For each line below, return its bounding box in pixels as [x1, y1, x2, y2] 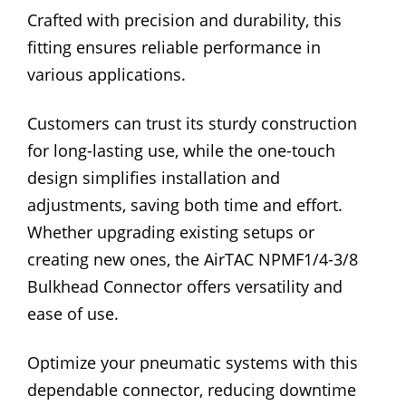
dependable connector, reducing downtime [27, 379, 356, 401]
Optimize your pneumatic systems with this [27, 352, 358, 374]
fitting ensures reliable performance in [27, 36, 321, 59]
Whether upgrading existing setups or [27, 221, 314, 244]
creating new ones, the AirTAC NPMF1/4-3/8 [27, 248, 358, 271]
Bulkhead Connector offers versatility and [27, 275, 343, 298]
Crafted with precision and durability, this [27, 9, 342, 32]
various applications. [27, 63, 186, 86]
